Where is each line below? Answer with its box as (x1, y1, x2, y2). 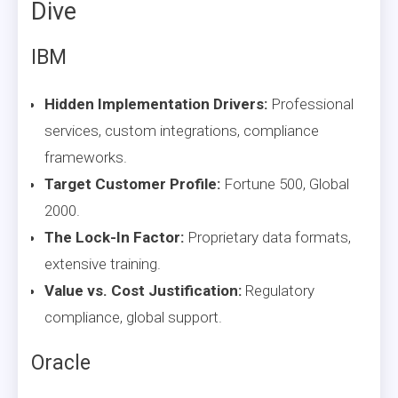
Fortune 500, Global (220, 174, 349, 193)
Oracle (31, 350, 91, 375)
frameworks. (44, 147, 127, 166)
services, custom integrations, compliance (44, 121, 319, 139)
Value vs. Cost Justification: (44, 281, 242, 299)
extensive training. (44, 254, 161, 273)
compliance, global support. (44, 307, 222, 326)
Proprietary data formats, (184, 227, 351, 246)
